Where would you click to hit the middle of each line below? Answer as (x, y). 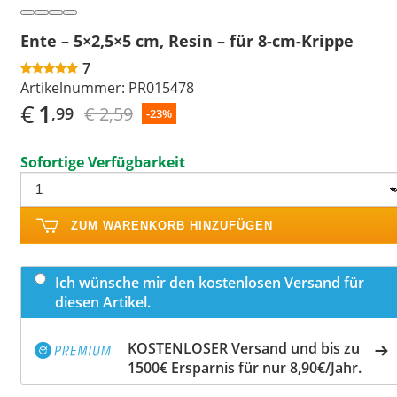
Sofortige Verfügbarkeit (103, 162)
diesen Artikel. (103, 302)
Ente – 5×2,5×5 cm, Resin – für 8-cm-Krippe (187, 40)
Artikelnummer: (73, 87)
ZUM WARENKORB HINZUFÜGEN (172, 225)
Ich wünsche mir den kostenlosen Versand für (210, 282)
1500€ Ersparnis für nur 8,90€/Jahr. (245, 367)
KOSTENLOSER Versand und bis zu (244, 348)
